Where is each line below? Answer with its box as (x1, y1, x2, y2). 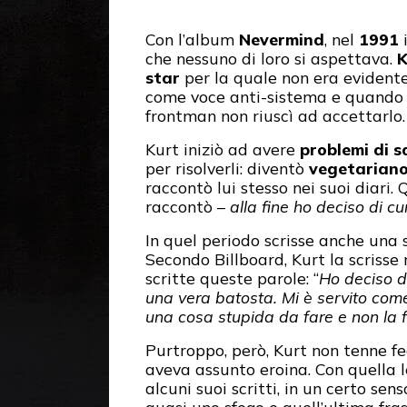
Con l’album (145, 29, 239, 50)
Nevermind (239, 29, 324, 50)
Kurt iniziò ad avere (145, 139, 300, 160)
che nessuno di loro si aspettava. (145, 48, 397, 69)
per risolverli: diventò (145, 158, 309, 179)
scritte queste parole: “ (145, 268, 319, 289)
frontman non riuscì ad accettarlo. (145, 105, 405, 126)
